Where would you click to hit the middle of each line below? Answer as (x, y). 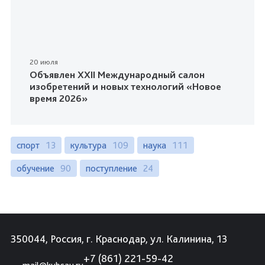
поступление (112, 168)
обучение (35, 168)
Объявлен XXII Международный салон (117, 74)
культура (88, 145)
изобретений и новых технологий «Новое (125, 86)
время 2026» (59, 98)
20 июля (44, 62)
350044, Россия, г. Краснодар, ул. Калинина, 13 (119, 238)
